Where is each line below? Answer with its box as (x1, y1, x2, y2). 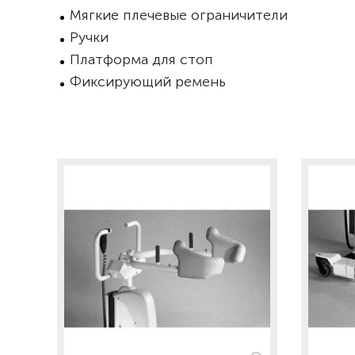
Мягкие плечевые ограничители (70, 6, 288, 24)
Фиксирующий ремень (70, 73, 226, 90)
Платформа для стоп (70, 51, 213, 68)
